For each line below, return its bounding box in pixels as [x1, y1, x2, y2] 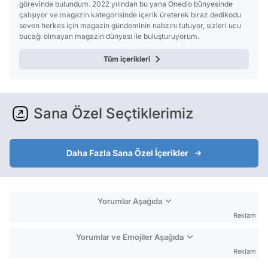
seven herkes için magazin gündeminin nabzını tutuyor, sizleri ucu [19, 20, 241, 30]
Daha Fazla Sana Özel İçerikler [66, 147, 188, 158]
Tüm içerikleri [103, 54, 150, 63]
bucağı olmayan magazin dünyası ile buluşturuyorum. [19, 31, 199, 41]
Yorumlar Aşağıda [97, 196, 162, 206]
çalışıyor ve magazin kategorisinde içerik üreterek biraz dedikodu [19, 10, 241, 19]
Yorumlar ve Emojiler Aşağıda [75, 232, 184, 242]
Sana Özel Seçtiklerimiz [33, 104, 193, 122]
